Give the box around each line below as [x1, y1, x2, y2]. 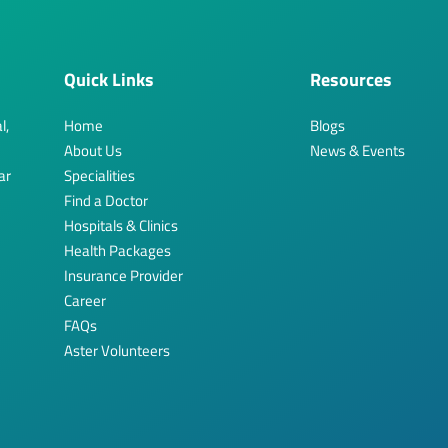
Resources [310, 66, 392, 94]
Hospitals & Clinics [64, 214, 178, 238]
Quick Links [64, 66, 154, 94]
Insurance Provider [64, 264, 183, 288]
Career [64, 289, 106, 313]
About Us [64, 139, 122, 163]
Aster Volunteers [64, 339, 170, 363]
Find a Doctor [64, 189, 148, 213]
